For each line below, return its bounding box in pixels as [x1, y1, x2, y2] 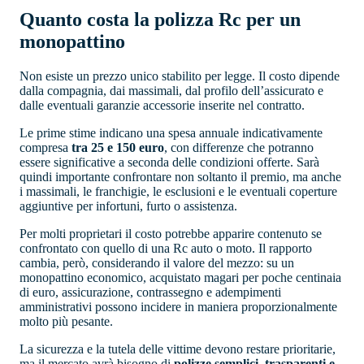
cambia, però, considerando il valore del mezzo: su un [19, 255, 294, 270]
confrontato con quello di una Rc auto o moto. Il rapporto [19, 240, 312, 255]
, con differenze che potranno [164, 140, 314, 154]
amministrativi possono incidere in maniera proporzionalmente [19, 299, 337, 314]
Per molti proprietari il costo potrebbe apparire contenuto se [19, 226, 322, 240]
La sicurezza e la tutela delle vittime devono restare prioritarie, [19, 341, 336, 356]
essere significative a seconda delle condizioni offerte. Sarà [19, 154, 319, 169]
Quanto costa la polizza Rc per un [19, 9, 301, 31]
